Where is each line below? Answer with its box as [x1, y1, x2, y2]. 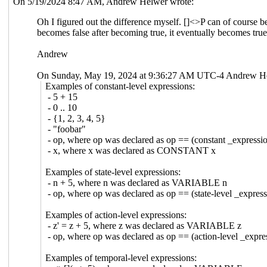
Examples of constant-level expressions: [45, 80, 195, 91]
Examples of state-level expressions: [45, 166, 181, 177]
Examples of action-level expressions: [45, 209, 187, 220]
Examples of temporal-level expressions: [45, 252, 197, 263]
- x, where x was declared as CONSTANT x [45, 145, 216, 156]
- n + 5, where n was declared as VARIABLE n [45, 177, 228, 188]
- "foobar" [45, 123, 86, 134]
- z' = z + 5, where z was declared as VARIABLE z [45, 220, 242, 231]
